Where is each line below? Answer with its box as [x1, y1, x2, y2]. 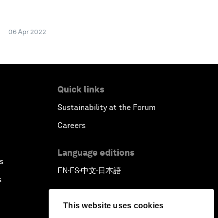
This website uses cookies [63, 201, 164, 210]
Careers [57, 120, 86, 130]
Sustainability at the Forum [57, 102, 156, 112]
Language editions [57, 147, 134, 158]
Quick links [57, 84, 104, 94]
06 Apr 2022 [8, 27, 47, 36]
